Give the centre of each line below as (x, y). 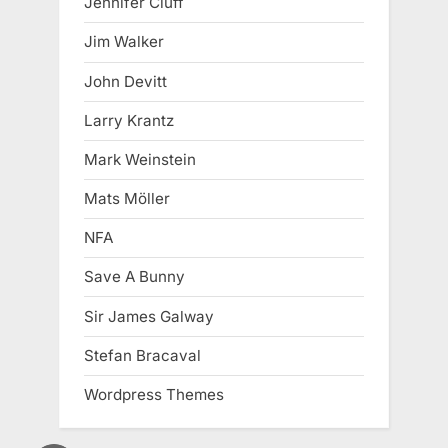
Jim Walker (124, 42)
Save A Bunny (134, 277)
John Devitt (125, 81)
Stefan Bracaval (142, 355)
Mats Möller (127, 199)
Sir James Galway (149, 316)
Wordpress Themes (154, 394)
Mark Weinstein (140, 159)
